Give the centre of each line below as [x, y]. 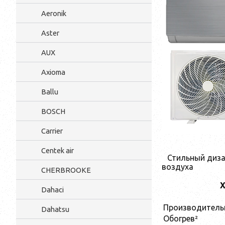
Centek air [58, 150]
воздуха [178, 166]
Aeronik [54, 13]
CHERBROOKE [66, 170]
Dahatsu [55, 209]
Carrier [52, 131]
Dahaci [52, 190]
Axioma [53, 72]
